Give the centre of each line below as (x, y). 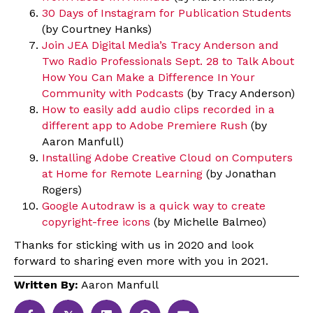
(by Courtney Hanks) (97, 29)
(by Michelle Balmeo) (208, 221)
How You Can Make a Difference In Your (148, 77)
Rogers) (62, 189)
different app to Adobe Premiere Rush (145, 125)
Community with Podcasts (113, 93)
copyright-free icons (96, 221)
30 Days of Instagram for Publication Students (167, 13)
